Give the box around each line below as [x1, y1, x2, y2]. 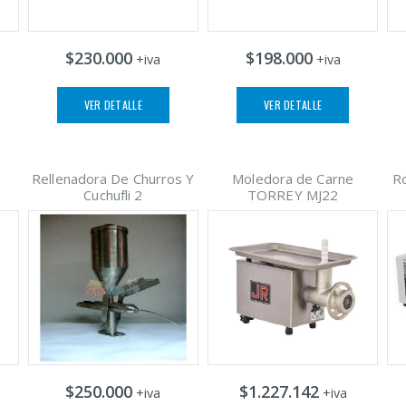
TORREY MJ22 [247, 185, 339, 204]
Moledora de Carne [232, 169, 353, 188]
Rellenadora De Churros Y [32, 169, 195, 188]
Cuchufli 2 [83, 185, 143, 204]
